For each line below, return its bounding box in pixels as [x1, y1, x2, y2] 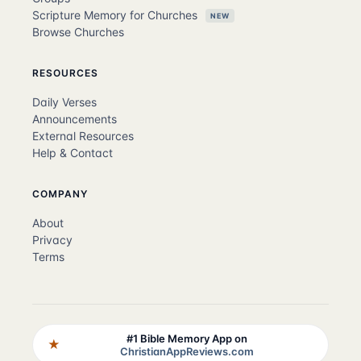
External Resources [32, 128, 134, 143]
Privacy [32, 232, 73, 247]
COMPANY [32, 187, 88, 200]
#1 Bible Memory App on [127, 331, 247, 345]
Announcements [32, 111, 117, 126]
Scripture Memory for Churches [32, 7, 201, 22]
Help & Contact [32, 145, 113, 160]
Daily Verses [32, 94, 97, 109]
